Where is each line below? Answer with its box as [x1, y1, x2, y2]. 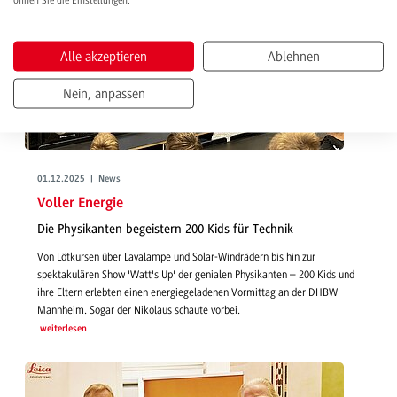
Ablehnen [267, 48, 320, 65]
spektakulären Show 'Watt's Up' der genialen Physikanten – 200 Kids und [37, 268, 354, 281]
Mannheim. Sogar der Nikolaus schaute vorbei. [37, 303, 240, 316]
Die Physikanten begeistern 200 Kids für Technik [37, 222, 293, 237]
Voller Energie [37, 195, 123, 211]
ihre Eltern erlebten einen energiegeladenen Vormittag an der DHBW [37, 285, 338, 299]
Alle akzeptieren [60, 48, 147, 65]
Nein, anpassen [62, 85, 145, 102]
